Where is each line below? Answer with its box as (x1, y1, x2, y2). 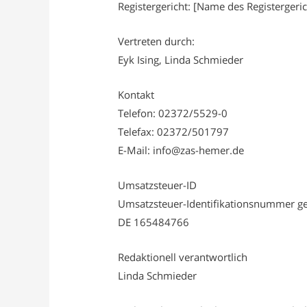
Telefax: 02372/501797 (118, 124, 230, 138)
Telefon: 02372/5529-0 (118, 106, 228, 120)
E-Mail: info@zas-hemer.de (118, 143, 245, 157)
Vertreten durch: (118, 34, 195, 48)
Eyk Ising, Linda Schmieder (118, 52, 244, 66)
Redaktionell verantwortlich (118, 249, 248, 264)
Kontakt (118, 87, 155, 101)
